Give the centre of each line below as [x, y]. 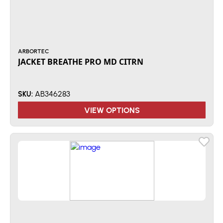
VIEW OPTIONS [112, 110]
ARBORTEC [34, 51]
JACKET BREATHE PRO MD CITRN [81, 62]
